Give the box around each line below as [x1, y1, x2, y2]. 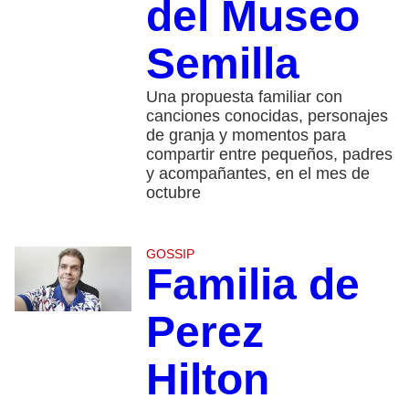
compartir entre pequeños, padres [145, 144, 393, 163]
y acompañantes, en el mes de [145, 163, 370, 183]
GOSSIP [145, 246, 194, 261]
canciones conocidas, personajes [145, 106, 388, 125]
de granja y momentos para [145, 125, 346, 144]
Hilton [145, 354, 269, 404]
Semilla [145, 38, 299, 88]
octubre [145, 183, 205, 202]
